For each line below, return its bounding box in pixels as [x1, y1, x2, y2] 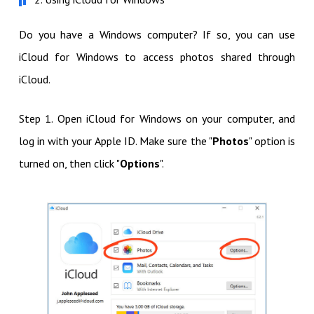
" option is [248, 134, 296, 149]
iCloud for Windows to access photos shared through [18, 50, 296, 64]
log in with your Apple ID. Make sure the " [18, 134, 212, 149]
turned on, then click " [18, 156, 120, 171]
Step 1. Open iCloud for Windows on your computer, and [18, 111, 296, 126]
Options [119, 156, 160, 171]
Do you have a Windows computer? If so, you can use [18, 27, 296, 42]
